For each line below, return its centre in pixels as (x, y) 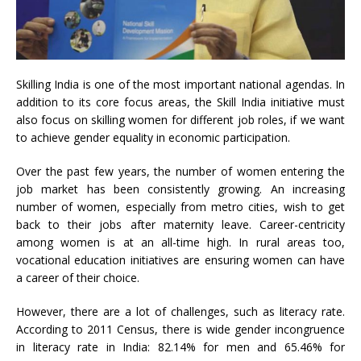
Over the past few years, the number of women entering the (180, 172)
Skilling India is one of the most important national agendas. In (180, 85)
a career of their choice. (78, 278)
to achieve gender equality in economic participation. (153, 138)
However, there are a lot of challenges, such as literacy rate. (180, 312)
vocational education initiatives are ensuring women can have (180, 260)
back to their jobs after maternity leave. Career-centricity (180, 225)
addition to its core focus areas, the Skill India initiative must (180, 102)
